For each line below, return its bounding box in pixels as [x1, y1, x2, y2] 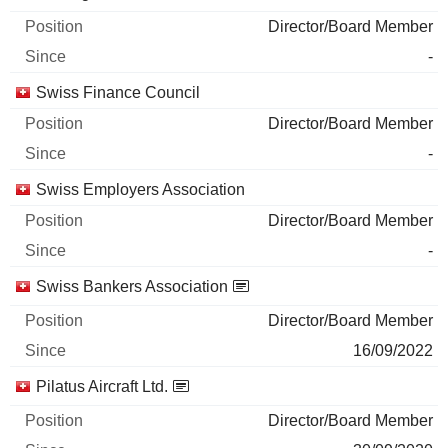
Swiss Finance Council [36, 84, 200, 101]
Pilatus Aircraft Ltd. [36, 378, 168, 395]
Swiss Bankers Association [36, 278, 228, 295]
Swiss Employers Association [36, 181, 245, 198]
